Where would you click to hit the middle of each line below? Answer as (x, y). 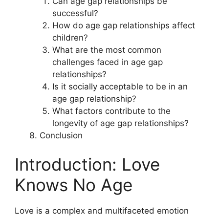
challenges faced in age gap (107, 62)
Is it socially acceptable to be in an (120, 86)
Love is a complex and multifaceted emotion (102, 211)
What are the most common (107, 50)
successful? (75, 13)
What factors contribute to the (111, 111)
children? (70, 37)
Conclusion (61, 135)
